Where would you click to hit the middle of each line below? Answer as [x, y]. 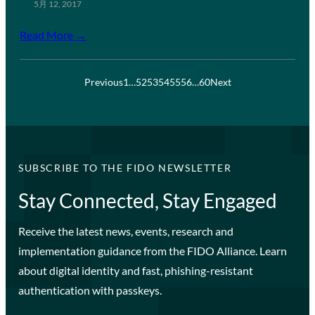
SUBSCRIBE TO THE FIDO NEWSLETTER [125, 167]
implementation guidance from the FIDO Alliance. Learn [152, 250]
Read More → [53, 34]
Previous [103, 82]
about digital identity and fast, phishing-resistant [135, 270]
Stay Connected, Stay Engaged [147, 200]
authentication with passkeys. [90, 290]
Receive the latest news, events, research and [126, 231]
